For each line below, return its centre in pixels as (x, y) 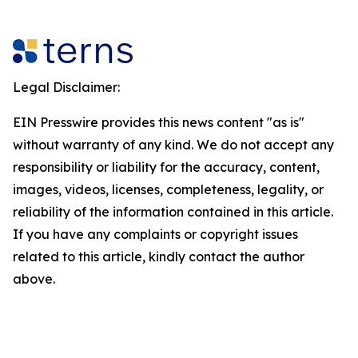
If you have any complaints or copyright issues (155, 234)
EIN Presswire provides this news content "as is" (159, 122)
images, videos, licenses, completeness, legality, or (168, 189)
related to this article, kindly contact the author (159, 257)
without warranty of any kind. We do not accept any (173, 145)
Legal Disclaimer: (66, 87)
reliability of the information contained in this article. (173, 212)
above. (34, 279)
